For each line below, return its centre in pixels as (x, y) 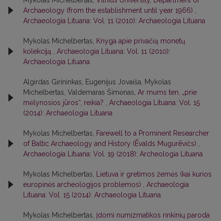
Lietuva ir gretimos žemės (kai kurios (154, 174)
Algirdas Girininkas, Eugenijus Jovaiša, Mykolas (97, 82)
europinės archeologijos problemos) (83, 184)
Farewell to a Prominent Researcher (153, 133)
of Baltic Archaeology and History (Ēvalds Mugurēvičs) (111, 143)
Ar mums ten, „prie (167, 92)
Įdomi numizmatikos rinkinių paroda (153, 215)
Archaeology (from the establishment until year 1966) (109, 10)
